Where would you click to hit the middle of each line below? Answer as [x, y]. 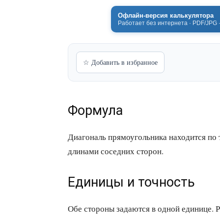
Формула [95, 110]
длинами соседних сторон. [116, 151]
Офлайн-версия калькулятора [166, 15]
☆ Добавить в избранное [120, 62]
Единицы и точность [131, 182]
